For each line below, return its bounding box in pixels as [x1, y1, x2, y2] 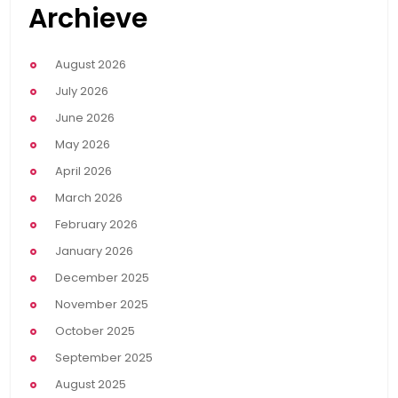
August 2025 [55, 376, 126, 394]
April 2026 [55, 163, 112, 180]
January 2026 [55, 243, 133, 260]
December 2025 [55, 269, 149, 287]
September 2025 [55, 349, 153, 367]
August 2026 [55, 56, 126, 74]
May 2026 [55, 136, 110, 154]
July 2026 [55, 83, 108, 100]
